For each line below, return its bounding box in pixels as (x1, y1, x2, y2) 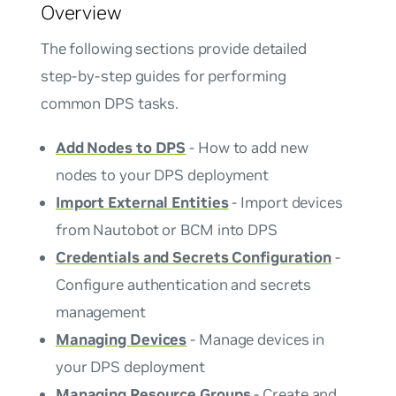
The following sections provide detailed (40, 38, 307, 58)
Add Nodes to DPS (55, 137, 187, 157)
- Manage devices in (187, 329, 325, 349)
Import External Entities (55, 192, 229, 212)
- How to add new (186, 137, 308, 157)
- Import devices (228, 192, 343, 212)
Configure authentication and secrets (55, 274, 312, 294)
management (55, 301, 146, 322)
